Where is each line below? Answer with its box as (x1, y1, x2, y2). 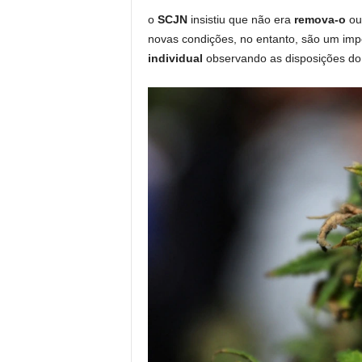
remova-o (293, 13, 349, 26)
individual (147, 52, 203, 65)
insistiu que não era (190, 13, 294, 26)
